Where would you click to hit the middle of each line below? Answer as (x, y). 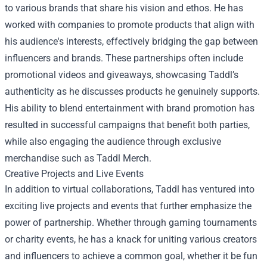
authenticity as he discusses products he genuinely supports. (132, 91)
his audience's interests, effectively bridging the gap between (131, 41)
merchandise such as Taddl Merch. (78, 158)
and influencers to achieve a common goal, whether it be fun (131, 256)
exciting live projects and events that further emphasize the (128, 206)
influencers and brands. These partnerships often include (124, 58)
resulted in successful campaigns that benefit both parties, (127, 125)
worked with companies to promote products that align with (130, 25)
